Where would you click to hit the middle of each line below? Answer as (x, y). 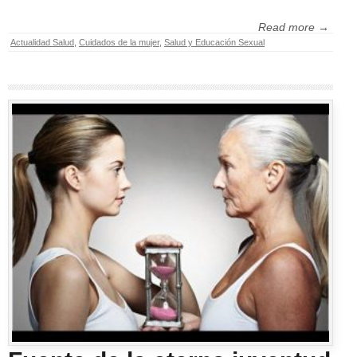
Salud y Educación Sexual (214, 43)
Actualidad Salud (42, 43)
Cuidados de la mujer (119, 43)
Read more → (294, 27)
